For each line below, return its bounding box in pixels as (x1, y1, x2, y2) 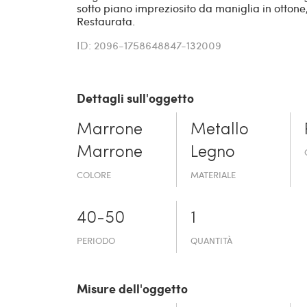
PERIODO (77, 234, 115, 247)
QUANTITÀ (191, 234, 233, 247)
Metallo (191, 122, 249, 139)
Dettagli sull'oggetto (77, 89, 194, 108)
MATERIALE (191, 169, 236, 182)
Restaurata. (77, 14, 135, 29)
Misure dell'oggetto (77, 280, 188, 298)
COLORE (77, 169, 111, 182)
